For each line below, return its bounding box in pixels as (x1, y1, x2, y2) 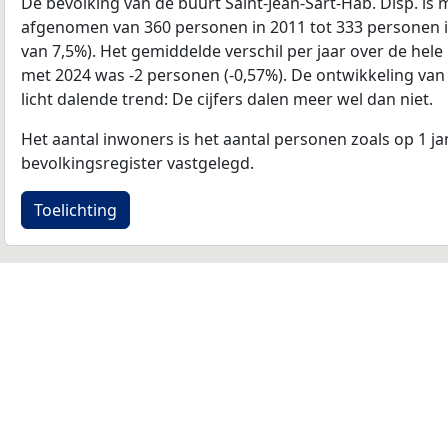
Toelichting (34, 198, 117, 221)
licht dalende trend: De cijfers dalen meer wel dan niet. (21, 87, 433, 110)
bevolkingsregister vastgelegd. (21, 151, 254, 174)
